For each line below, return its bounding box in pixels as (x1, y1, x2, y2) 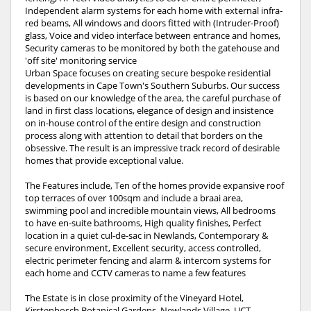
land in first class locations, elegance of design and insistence (25, 103, 274, 117)
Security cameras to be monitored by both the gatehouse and (25, 41, 280, 54)
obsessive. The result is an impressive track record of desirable (25, 141, 280, 154)
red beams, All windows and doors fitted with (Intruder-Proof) (25, 16, 279, 29)
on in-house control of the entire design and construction (25, 116, 261, 129)
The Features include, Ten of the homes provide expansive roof (25, 178, 284, 192)
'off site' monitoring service (25, 53, 137, 67)
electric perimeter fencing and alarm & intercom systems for (25, 253, 271, 267)
